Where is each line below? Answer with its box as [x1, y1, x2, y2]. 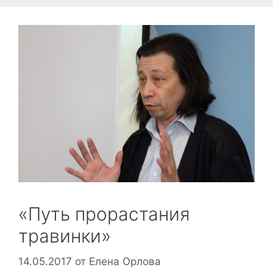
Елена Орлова [89, 255, 161, 268]
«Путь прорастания [18, 203, 190, 225]
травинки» [18, 225, 111, 247]
